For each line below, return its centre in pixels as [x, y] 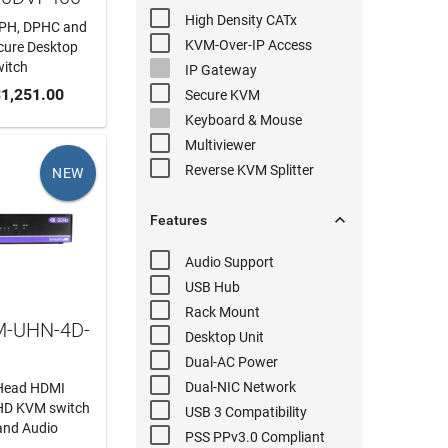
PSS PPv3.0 [222, 437]
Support [248, 262]
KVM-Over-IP [225, 45]
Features [179, 220]
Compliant [292, 437]
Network [268, 387]
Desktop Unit [225, 337]
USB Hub [213, 287]
